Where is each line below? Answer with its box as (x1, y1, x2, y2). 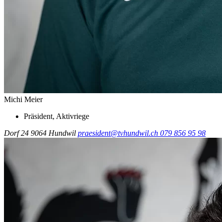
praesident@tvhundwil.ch (78, 128, 160, 137)
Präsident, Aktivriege (24, 111, 89, 120)
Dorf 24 (4, 128, 29, 137)
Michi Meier (4, 95, 43, 104)
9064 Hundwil (31, 128, 76, 137)
